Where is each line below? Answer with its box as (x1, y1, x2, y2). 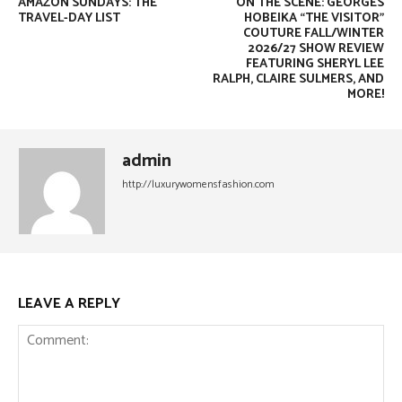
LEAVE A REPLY (18, 292, 120, 316)
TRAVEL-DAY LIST (18, 8, 120, 29)
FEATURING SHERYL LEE (245, 54, 384, 74)
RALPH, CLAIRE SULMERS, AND (212, 69, 384, 90)
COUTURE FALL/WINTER (242, 23, 384, 44)
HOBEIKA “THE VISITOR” (243, 8, 384, 29)
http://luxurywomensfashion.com (122, 176, 275, 193)
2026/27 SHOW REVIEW (247, 39, 384, 59)
